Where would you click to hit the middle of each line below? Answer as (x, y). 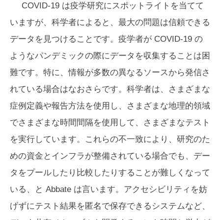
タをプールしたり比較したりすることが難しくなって (110, 172)
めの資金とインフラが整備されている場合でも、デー (110, 156)
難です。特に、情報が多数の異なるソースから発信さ (110, 72)
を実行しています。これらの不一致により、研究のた (110, 139)
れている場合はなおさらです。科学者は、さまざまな (110, 89)
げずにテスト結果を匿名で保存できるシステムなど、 (110, 206)
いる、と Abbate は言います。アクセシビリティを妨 (109, 189)
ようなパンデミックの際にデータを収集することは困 (110, 55)
